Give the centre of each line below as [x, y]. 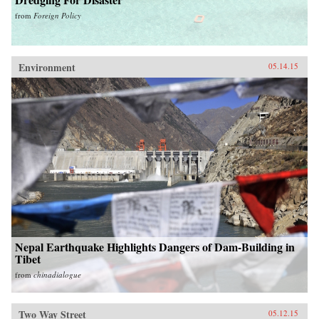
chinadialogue [57, 274]
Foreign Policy [57, 15]
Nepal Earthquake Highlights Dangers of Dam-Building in [155, 246]
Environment [47, 67]
